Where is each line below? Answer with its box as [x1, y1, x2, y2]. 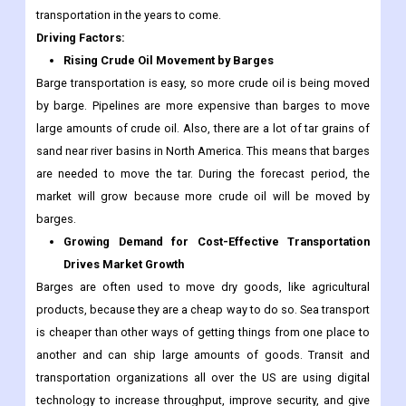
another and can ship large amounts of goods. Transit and [36, 348, 370, 362]
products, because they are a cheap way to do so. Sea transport [36, 303, 370, 317]
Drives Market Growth [63, 257, 184, 272]
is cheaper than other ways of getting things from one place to [36, 325, 370, 340]
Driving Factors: [36, 31, 125, 45]
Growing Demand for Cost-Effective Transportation [63, 235, 370, 249]
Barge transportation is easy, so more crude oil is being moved [36, 76, 370, 91]
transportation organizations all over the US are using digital [36, 371, 370, 385]
